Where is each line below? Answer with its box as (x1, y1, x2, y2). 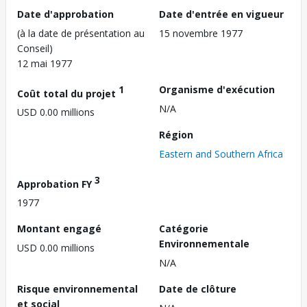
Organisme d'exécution (159, 82, 275, 96)
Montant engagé (17, 222, 101, 236)
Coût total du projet (17, 86, 119, 100)
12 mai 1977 (17, 56, 72, 70)
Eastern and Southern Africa (159, 147, 283, 160)
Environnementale (159, 237, 249, 251)
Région (159, 127, 193, 141)
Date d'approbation (17, 7, 114, 21)
